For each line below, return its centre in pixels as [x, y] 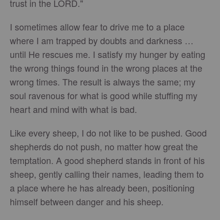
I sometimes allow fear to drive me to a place [97, 27]
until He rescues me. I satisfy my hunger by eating [108, 54]
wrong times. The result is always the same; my [103, 82]
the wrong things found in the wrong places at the [106, 68]
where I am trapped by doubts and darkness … [102, 40]
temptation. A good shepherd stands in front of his [107, 160]
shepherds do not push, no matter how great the [104, 146]
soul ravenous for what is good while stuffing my [104, 95]
